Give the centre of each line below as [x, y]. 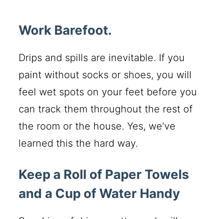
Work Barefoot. [66, 30]
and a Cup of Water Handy [99, 193]
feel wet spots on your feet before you [108, 92]
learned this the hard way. [78, 143]
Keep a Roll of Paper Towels [104, 174]
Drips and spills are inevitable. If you [102, 57]
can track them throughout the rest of [106, 109]
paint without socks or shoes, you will [105, 75]
